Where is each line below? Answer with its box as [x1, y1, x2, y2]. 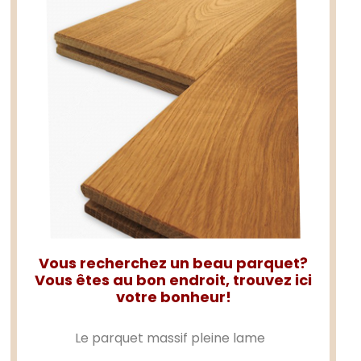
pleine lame [188, 329, 266, 348]
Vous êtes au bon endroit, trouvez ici [35, 270, 313, 291]
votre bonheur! [115, 287, 231, 308]
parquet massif [92, 329, 189, 348]
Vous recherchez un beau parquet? [39, 253, 309, 274]
